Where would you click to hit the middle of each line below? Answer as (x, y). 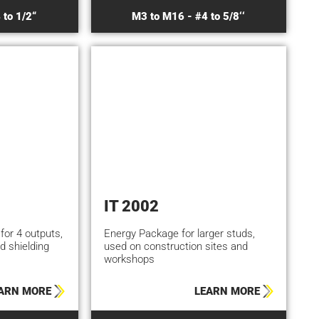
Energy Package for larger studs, (180, 233)
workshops (130, 259)
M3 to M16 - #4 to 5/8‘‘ (189, 16)
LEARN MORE (227, 292)
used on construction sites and (176, 246)
